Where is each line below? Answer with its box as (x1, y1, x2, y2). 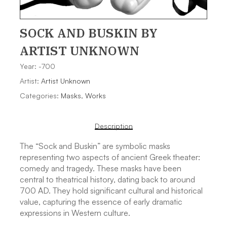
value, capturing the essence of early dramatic (20, 197, 182, 207)
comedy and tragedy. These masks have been (20, 163, 181, 174)
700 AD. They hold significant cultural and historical (20, 185, 203, 196)
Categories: (20, 91, 61, 100)
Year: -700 (20, 62, 55, 71)
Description (94, 122, 133, 131)
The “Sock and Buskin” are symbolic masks (20, 141, 170, 152)
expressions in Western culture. (20, 208, 130, 218)
